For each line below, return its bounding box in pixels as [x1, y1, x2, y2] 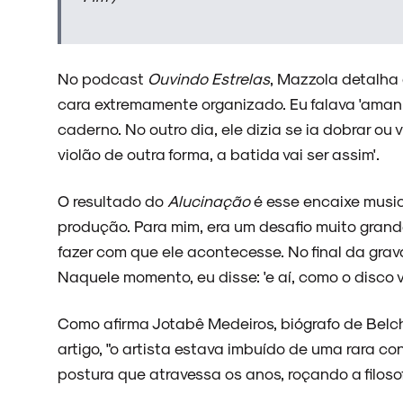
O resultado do [58, 191, 167, 210]
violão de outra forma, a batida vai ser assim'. [58, 144, 380, 163]
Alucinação [167, 191, 250, 210]
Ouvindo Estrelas [148, 68, 270, 87]
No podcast [58, 68, 148, 87]
